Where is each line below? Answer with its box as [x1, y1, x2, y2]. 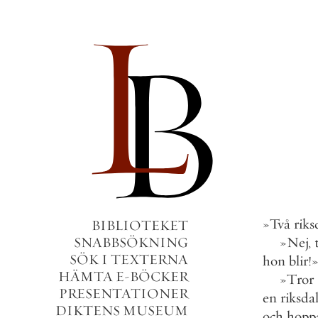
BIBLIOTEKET [92, 216, 188, 234]
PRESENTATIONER [59, 285, 188, 302]
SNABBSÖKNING [74, 234, 188, 251]
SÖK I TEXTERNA [70, 251, 188, 268]
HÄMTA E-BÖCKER [58, 268, 188, 285]
